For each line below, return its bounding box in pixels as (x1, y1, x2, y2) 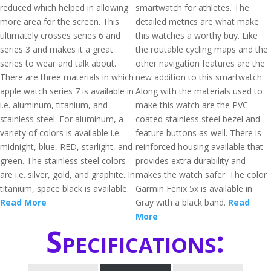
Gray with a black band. (135, 197, 228, 208)
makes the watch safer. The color (135, 169, 267, 180)
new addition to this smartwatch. (135, 71, 264, 83)
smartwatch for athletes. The (135, 2, 249, 13)
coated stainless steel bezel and (135, 113, 260, 125)
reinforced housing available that (135, 141, 263, 152)
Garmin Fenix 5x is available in (135, 183, 252, 194)
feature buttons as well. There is (135, 127, 261, 139)
